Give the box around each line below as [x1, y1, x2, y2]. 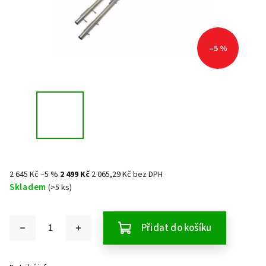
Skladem [9, 180, 46, 194]
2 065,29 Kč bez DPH [91, 169, 163, 180]
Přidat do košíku [141, 221, 212, 235]
